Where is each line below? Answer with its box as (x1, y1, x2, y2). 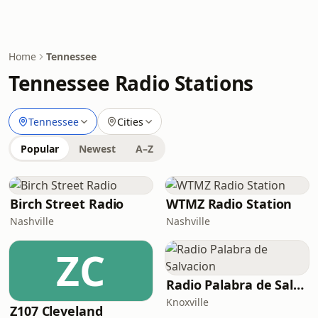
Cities (117, 114, 143, 128)
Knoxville (166, 295, 209, 309)
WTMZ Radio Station (166, 195, 292, 212)
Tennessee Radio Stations (9, 70, 253, 97)
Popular (21, 142, 59, 155)
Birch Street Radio (10, 195, 124, 212)
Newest (79, 142, 116, 155)
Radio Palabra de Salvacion (293, 276, 305, 293)
